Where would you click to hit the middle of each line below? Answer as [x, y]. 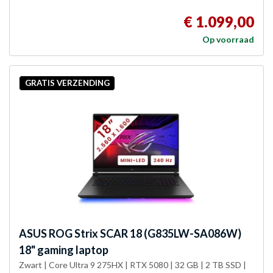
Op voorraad [228, 39]
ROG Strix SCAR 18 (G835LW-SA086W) [144, 233]
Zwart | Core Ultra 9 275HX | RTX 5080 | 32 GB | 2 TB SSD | [133, 264]
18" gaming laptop [64, 250]
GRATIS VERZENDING [67, 83]
